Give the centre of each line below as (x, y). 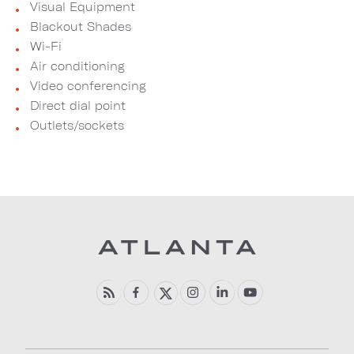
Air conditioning (75, 66)
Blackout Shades (79, 26)
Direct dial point (76, 105)
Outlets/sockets (75, 125)
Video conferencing (86, 86)
